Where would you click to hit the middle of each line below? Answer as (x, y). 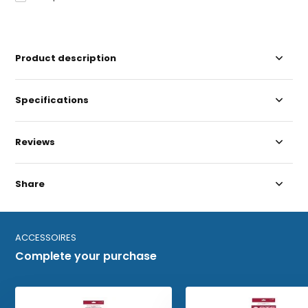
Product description (66, 58)
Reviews (35, 142)
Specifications (52, 100)
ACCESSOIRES (46, 238)
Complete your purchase (86, 256)
